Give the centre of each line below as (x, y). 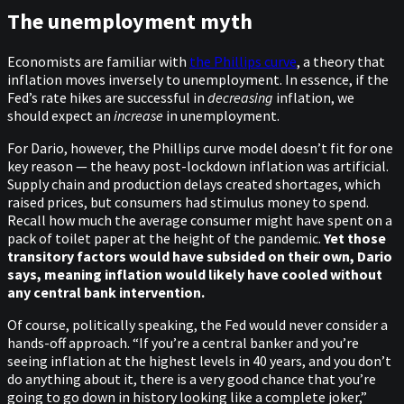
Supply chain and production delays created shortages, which (194, 184)
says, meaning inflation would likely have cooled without (195, 275)
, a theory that (341, 62)
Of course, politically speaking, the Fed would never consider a (197, 325)
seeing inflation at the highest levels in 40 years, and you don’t (199, 361)
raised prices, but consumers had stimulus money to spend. (188, 202)
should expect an (60, 116)
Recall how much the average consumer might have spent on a (200, 220)
